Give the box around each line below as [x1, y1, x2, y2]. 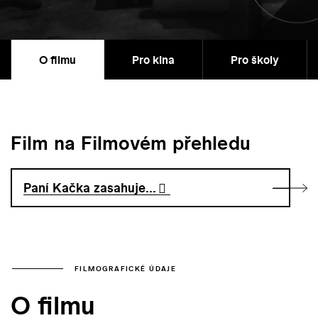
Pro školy [231, 52, 279, 68]
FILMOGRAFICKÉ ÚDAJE [75, 263, 177, 273]
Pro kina [132, 52, 175, 68]
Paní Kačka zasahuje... [23, 179, 157, 197]
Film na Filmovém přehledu [11, 130, 251, 157]
